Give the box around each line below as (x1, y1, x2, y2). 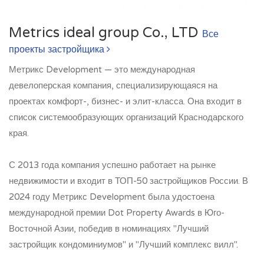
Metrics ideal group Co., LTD (9, 24, 202, 41)
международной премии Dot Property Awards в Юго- (9, 207, 225, 218)
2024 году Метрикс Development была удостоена (9, 191, 214, 202)
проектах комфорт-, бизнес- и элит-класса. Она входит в (9, 95, 242, 107)
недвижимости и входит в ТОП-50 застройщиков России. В (9, 175, 248, 186)
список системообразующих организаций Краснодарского (9, 111, 243, 123)
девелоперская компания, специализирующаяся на (9, 80, 217, 91)
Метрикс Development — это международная (9, 64, 195, 75)
